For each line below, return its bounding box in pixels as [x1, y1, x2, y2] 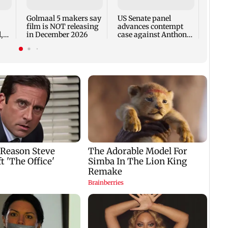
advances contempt [118, 22, 184, 32]
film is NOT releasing [26, 22, 99, 32]
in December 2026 [26, 30, 88, 40]
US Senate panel [118, 14, 172, 23]
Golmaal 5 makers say [26, 14, 101, 23]
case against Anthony [118, 30, 191, 40]
